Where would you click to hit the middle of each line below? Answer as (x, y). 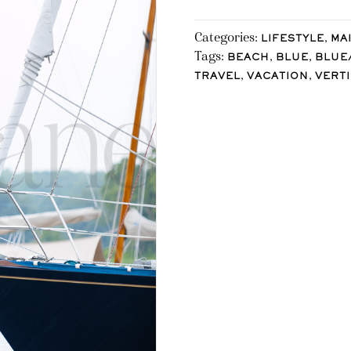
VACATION (278, 77)
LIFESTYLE (293, 39)
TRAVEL (217, 77)
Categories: (228, 37)
